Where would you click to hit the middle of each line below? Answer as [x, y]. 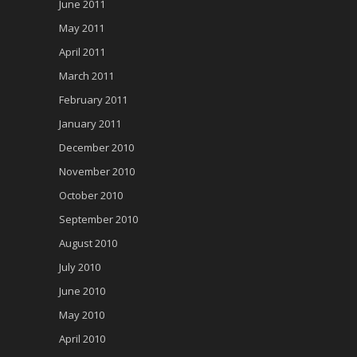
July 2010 [80, 267]
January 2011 [90, 124]
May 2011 [82, 28]
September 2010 [98, 220]
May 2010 [82, 315]
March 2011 [86, 76]
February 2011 [93, 100]
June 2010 [82, 291]
